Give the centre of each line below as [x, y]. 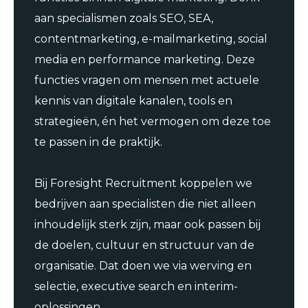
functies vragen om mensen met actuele [147, 80]
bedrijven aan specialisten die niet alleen [145, 204]
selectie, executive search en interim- [136, 287]
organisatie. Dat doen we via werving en [143, 266]
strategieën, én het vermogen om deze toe [153, 122]
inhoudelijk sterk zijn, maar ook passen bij [147, 225]
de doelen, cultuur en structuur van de [144, 245]
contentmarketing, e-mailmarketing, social [151, 39]
